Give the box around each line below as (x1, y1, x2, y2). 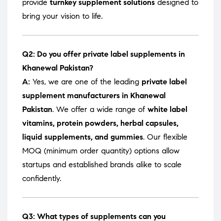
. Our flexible (143, 132, 187, 142)
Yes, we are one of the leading (30, 77, 142, 87)
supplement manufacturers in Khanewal (22, 91, 166, 101)
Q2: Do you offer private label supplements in (22, 49, 185, 59)
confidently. (22, 174, 61, 184)
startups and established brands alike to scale (22, 160, 182, 170)
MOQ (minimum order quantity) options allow (22, 146, 180, 156)
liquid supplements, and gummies (22, 132, 143, 142)
